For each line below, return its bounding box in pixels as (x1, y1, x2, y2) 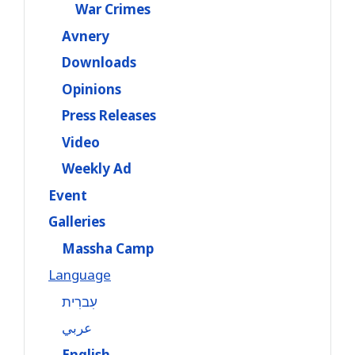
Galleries (48, 212, 105, 231)
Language (48, 265, 111, 284)
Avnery (62, 26, 109, 45)
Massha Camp (62, 239, 154, 258)
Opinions (62, 79, 121, 98)
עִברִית (62, 292, 97, 311)
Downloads (62, 53, 136, 71)
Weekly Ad (62, 159, 132, 177)
